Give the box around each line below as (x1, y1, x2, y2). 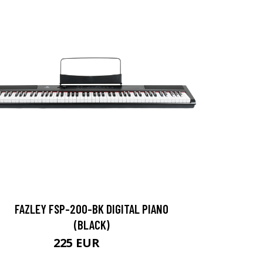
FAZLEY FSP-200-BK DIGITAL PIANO (15, 201, 168, 216)
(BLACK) (73, 217, 110, 232)
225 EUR (53, 235, 103, 251)
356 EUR (103, 240, 130, 249)
